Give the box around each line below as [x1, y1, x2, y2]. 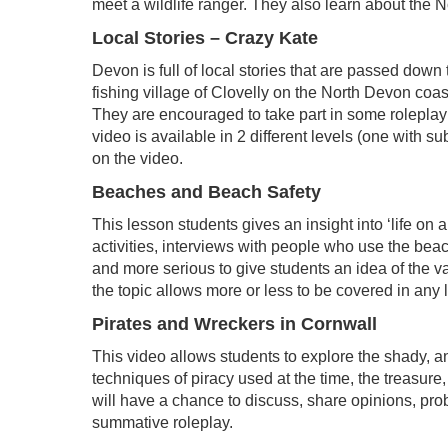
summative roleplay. [92, 414, 233, 432]
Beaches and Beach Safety [92, 182, 321, 203]
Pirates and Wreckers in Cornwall [92, 314, 377, 335]
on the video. [92, 150, 183, 168]
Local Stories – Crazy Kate [92, 28, 318, 49]
